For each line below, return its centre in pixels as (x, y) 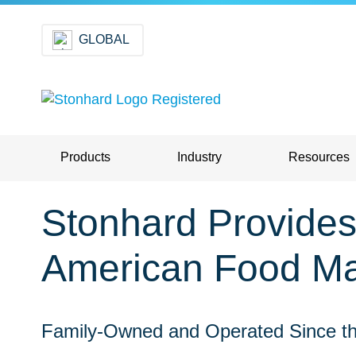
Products (85, 157)
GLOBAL (104, 39)
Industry (199, 157)
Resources (319, 157)
